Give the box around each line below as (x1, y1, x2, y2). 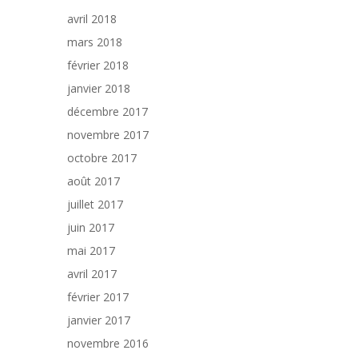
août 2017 (67, 173, 120, 189)
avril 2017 (67, 266, 117, 281)
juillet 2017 (67, 197, 123, 212)
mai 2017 (67, 243, 115, 258)
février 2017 (67, 289, 129, 304)
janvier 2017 (67, 312, 130, 328)
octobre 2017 (67, 150, 137, 165)
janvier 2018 (67, 81, 130, 96)
